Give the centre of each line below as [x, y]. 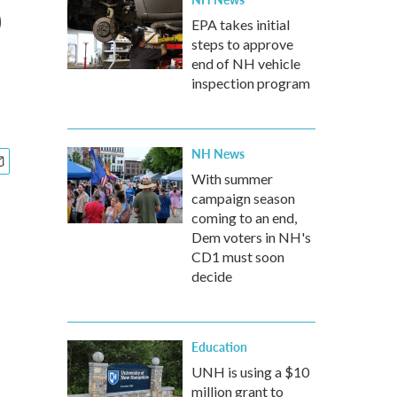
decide [212, 276]
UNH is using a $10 [250, 372]
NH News [218, 153]
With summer [232, 179]
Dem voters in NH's [251, 237]
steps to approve [242, 44]
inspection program [251, 83]
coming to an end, [244, 218]
